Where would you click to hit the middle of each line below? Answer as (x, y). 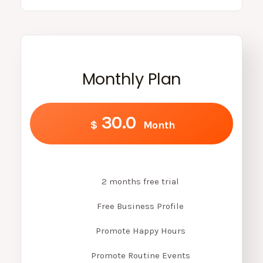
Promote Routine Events (140, 255)
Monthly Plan (131, 79)
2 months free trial (140, 181)
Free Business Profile (140, 206)
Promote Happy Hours (140, 230)
